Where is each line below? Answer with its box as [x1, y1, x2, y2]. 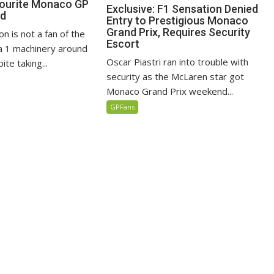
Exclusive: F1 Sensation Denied [106, 2, 259, 15]
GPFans [110, 102, 135, 111]
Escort [106, 37, 140, 50]
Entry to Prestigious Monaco [106, 13, 249, 27]
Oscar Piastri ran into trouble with [106, 55, 249, 68]
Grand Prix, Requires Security [106, 25, 251, 39]
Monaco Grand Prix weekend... [106, 84, 234, 97]
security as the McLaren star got [106, 70, 245, 83]
